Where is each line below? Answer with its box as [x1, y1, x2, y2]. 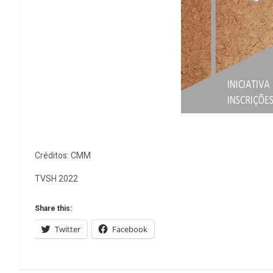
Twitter [55, 224, 80, 235]
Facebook [112, 224, 147, 235]
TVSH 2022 [35, 174, 78, 184]
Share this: [35, 204, 72, 213]
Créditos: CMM [35, 151, 91, 161]
